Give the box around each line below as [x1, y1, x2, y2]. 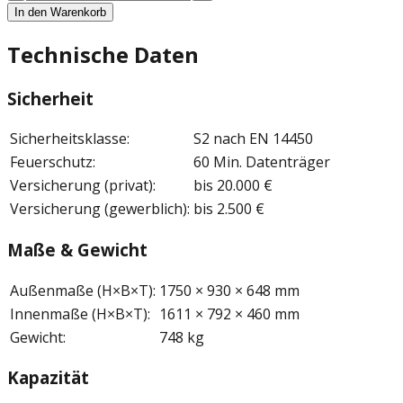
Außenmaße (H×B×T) [10, 280, 153, 300]
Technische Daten [7, 39, 199, 69]
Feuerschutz [10, 152, 93, 173]
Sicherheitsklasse [10, 129, 127, 149]
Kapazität [7, 366, 89, 390]
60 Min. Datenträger [193, 152, 330, 173]
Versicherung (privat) [10, 175, 153, 196]
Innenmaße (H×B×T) [10, 303, 148, 324]
